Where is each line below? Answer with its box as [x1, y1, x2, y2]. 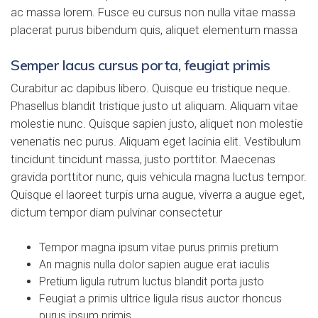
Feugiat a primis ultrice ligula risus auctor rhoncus [39, 292, 282, 306]
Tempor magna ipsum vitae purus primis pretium [39, 241, 278, 255]
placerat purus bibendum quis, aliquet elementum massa [11, 23, 297, 37]
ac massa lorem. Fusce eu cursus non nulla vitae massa [11, 5, 295, 19]
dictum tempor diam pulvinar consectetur [11, 205, 222, 220]
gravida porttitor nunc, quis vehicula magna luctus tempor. [11, 170, 307, 185]
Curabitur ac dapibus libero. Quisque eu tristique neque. [11, 81, 290, 96]
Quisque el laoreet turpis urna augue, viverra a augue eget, [11, 187, 305, 202]
